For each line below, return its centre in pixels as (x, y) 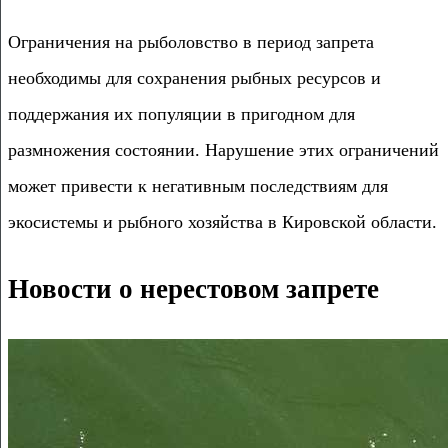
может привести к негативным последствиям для (198, 185)
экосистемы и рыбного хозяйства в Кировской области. (222, 221)
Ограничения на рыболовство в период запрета (191, 41)
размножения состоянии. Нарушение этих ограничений (223, 149)
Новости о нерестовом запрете (193, 289)
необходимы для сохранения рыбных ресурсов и (194, 77)
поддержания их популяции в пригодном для (181, 113)
